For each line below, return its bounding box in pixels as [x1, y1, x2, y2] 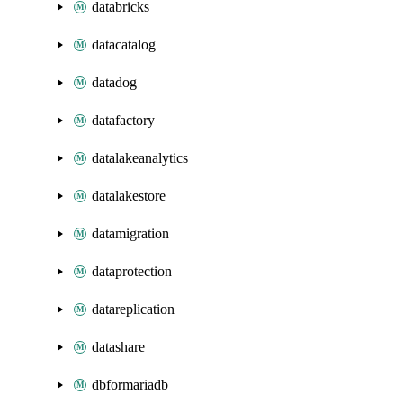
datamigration [92, 226, 169, 241]
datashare [92, 339, 145, 354]
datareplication [92, 301, 175, 317]
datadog [92, 75, 137, 90]
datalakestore [92, 188, 166, 203]
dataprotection [92, 264, 172, 279]
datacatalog [92, 37, 156, 52]
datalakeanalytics [92, 150, 188, 166]
